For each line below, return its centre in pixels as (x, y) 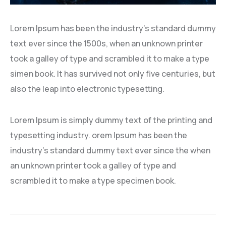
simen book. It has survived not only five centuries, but (113, 73)
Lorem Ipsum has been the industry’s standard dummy (113, 28)
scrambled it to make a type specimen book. (93, 180)
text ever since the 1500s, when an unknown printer (106, 43)
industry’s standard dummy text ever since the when (110, 150)
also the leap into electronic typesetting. (87, 89)
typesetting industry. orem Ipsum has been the (99, 135)
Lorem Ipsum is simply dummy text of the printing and (111, 120)
